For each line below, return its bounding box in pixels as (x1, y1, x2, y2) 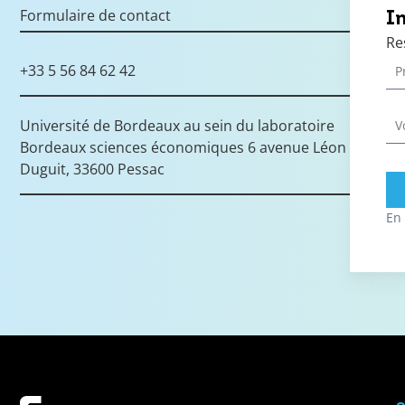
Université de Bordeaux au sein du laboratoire (20, 116, 334, 136)
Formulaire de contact (20, 5, 171, 25)
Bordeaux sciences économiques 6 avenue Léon (20, 137, 346, 157)
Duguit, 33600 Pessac (20, 159, 165, 179)
